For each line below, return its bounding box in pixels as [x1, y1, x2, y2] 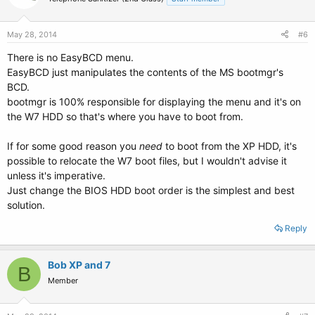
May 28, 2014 [7, 30, 57, 39]
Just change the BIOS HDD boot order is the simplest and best [7, 184, 295, 196]
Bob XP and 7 [48, 259, 110, 271]
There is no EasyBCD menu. [7, 51, 134, 63]
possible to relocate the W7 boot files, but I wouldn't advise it [7, 155, 287, 167]
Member [48, 276, 78, 285]
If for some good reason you [7, 140, 139, 152]
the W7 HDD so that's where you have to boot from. [7, 110, 243, 122]
